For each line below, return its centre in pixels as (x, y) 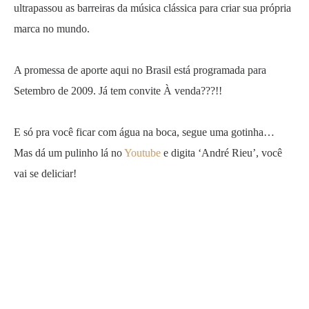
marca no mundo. (52, 29)
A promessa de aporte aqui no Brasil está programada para (140, 70)
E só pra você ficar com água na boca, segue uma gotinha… (144, 132)
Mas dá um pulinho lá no (69, 153)
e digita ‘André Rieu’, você (221, 153)
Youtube (142, 153)
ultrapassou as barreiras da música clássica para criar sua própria (152, 8)
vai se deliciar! (45, 173)
